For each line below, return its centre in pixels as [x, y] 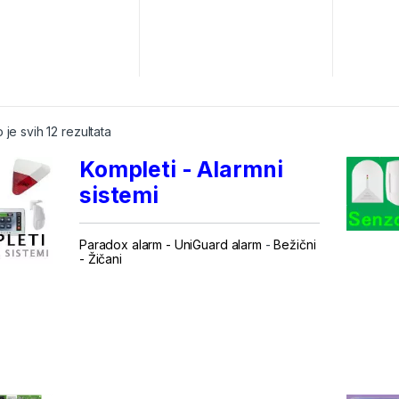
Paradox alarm [121, 244]
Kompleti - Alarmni [181, 169]
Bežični [295, 244]
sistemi [119, 195]
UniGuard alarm [218, 244]
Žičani [105, 258]
